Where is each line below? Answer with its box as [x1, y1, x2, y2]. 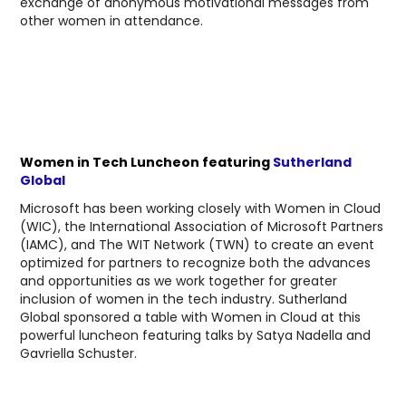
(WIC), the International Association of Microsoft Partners [20, 217, 384, 237]
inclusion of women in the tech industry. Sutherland [20, 290, 348, 309]
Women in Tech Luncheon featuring [20, 152, 274, 171]
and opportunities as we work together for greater [20, 272, 338, 291]
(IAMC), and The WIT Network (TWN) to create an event [20, 236, 375, 255]
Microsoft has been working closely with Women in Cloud [20, 199, 382, 218]
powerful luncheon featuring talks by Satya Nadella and [20, 326, 372, 345]
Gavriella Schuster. [20, 344, 141, 363]
